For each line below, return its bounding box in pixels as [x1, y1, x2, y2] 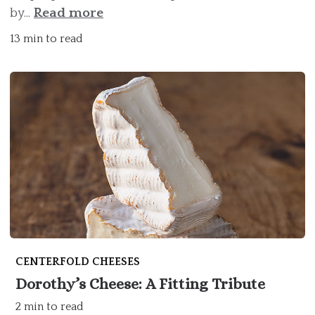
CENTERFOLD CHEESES [15, 255, 140, 268]
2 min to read [15, 300, 84, 313]
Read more [34, 6, 103, 21]
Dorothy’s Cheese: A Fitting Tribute [15, 274, 265, 292]
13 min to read [10, 32, 83, 46]
